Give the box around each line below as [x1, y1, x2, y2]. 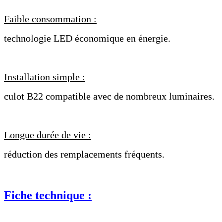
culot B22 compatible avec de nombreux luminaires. [4, 90, 215, 102]
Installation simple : [4, 71, 85, 82]
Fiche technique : [4, 188, 92, 202]
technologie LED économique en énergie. [4, 32, 170, 44]
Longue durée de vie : [4, 129, 91, 140]
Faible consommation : [4, 13, 97, 24]
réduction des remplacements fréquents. [4, 148, 165, 160]
